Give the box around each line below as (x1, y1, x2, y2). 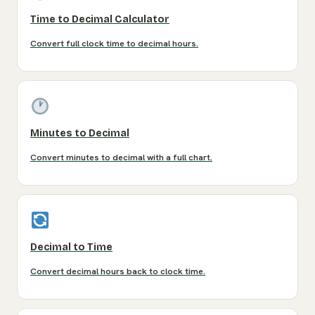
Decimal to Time (30, 241, 112, 254)
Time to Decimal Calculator (30, 13, 169, 26)
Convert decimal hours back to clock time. (30, 266, 205, 278)
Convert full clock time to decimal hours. (30, 38, 198, 50)
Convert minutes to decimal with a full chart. (30, 152, 212, 164)
